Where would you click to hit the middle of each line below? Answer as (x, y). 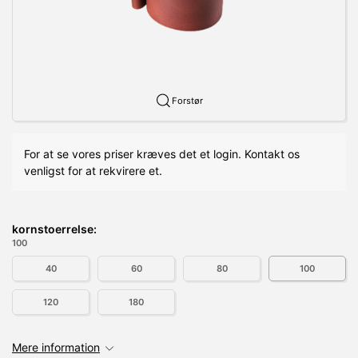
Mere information (56, 347)
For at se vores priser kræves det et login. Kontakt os (162, 153)
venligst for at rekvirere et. (93, 170)
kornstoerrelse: (54, 229)
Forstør (187, 100)
